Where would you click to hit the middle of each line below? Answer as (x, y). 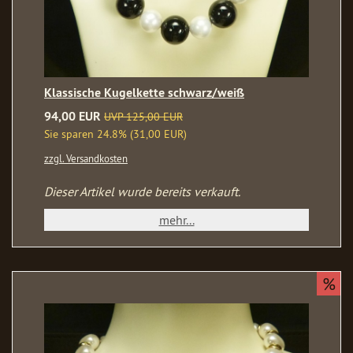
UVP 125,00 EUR (143, 116)
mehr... (176, 219)
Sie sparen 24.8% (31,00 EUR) (115, 134)
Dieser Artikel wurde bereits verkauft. (142, 191)
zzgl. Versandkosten (86, 158)
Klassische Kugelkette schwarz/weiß (144, 92)
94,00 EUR (72, 116)
